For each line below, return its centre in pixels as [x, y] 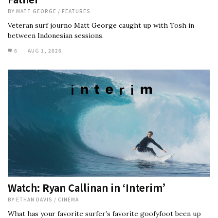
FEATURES [76, 11]
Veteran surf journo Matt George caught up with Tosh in [101, 25]
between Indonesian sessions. [56, 36]
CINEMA [68, 199]
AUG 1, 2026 [45, 50]
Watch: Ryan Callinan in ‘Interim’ [88, 188]
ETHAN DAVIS [35, 199]
